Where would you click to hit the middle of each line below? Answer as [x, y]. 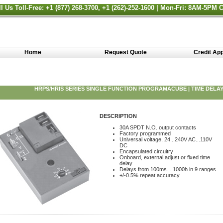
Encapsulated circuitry [146, 151]
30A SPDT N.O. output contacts [158, 127]
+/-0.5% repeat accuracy [150, 175]
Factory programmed [145, 133]
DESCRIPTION [118, 116]
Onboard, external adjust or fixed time [165, 157]
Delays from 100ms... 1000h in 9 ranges [168, 169]
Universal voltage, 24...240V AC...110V [166, 139]
